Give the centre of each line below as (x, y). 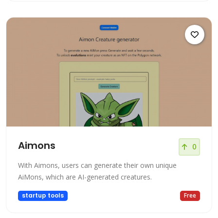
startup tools (43, 196)
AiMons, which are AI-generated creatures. (85, 177)
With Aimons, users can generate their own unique (97, 165)
